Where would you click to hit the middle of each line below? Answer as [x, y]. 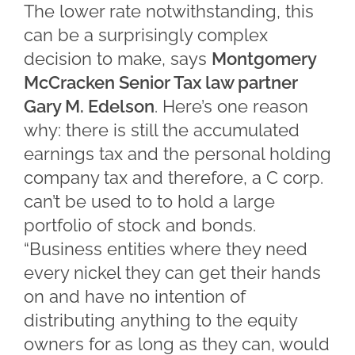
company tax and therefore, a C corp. [174, 177]
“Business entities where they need [166, 249]
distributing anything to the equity [160, 320]
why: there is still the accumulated [162, 130]
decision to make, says [118, 59]
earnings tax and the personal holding [177, 154]
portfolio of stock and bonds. [140, 225]
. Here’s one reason [231, 106]
